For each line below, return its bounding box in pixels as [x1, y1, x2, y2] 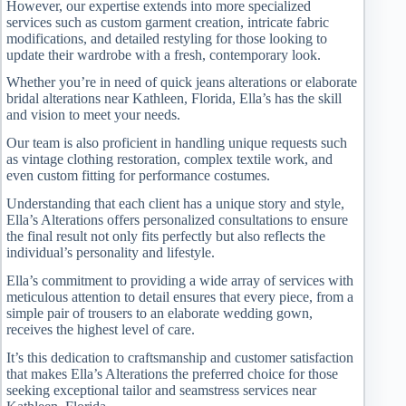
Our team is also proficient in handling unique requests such [6, 135, 347, 151]
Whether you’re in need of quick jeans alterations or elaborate [6, 74, 357, 91]
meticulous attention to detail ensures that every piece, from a [6, 288, 353, 304]
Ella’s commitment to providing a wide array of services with [6, 272, 353, 288]
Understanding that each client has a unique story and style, [6, 196, 344, 212]
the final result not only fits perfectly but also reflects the [6, 228, 325, 245]
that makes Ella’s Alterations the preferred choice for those [6, 365, 338, 382]
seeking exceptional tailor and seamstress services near [6, 382, 316, 398]
